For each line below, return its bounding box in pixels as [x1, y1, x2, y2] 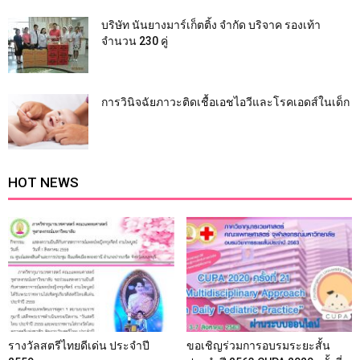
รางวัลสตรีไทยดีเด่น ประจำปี [8, 338, 149, 352]
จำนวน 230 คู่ [101, 35, 168, 48]
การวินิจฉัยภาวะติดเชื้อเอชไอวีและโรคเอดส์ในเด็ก [101, 96, 350, 109]
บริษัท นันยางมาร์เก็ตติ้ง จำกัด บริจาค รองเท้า [101, 18, 321, 32]
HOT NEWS [8, 174, 79, 191]
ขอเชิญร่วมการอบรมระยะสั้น [186, 338, 330, 352]
